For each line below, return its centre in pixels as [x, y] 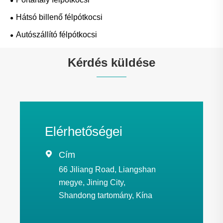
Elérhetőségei [84, 132]
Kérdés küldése [111, 63]
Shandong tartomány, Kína [106, 196]
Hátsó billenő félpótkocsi [59, 17]
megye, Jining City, [92, 183]
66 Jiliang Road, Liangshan [107, 170]
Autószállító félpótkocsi [56, 35]
